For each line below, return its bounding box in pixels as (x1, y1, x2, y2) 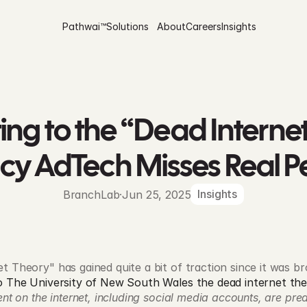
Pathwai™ (62, 20, 106, 32)
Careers (185, 20, 221, 32)
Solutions (106, 20, 149, 32)
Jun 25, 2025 (122, 187, 191, 201)
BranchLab (62, 187, 120, 201)
